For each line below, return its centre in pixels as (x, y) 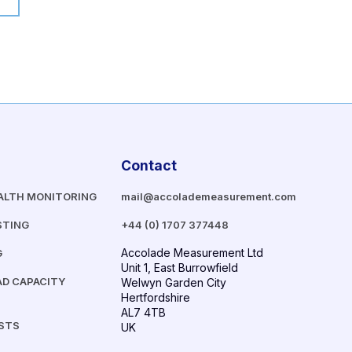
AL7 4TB (143, 313)
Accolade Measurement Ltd (192, 253)
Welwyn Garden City (173, 283)
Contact (148, 166)
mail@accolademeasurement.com (208, 197)
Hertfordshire (155, 298)
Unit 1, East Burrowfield (179, 268)
